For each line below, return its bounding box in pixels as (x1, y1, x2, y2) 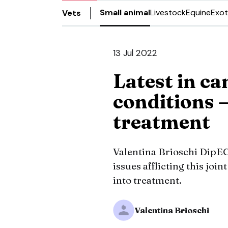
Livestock (150, 7, 186, 18)
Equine (186, 7, 211, 18)
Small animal (100, 7, 150, 18)
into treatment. (113, 174, 182, 186)
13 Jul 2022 (113, 47, 157, 59)
